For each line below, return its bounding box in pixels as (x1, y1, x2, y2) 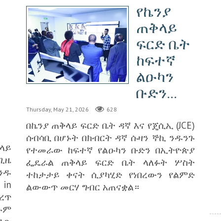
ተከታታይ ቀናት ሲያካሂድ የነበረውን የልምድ (26, 168, 195, 181)
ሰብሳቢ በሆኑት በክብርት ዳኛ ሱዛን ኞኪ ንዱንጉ (26, 131, 195, 144)
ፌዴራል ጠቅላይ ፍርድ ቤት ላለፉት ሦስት (26, 155, 195, 168)
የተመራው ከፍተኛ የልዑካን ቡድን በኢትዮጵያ (26, 143, 195, 156)
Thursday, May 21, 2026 (26, 106, 89, 113)
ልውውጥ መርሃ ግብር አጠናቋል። (26, 180, 139, 193)
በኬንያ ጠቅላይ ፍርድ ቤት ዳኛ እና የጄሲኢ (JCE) (26, 118, 195, 131)
